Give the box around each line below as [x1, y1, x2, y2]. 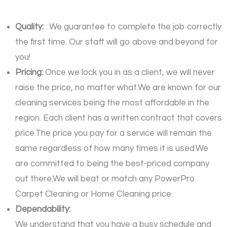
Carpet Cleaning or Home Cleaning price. [15, 190, 173, 199]
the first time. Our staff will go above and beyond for [15, 37, 218, 47]
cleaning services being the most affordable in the [15, 98, 209, 108]
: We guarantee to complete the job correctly [46, 22, 221, 32]
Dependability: [15, 205, 70, 214]
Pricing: [15, 68, 45, 78]
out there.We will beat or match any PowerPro [15, 174, 195, 184]
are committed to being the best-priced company [15, 159, 209, 169]
